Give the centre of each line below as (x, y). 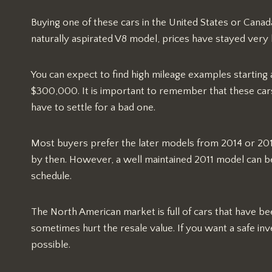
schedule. (51, 176)
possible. (51, 245)
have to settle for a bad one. (93, 108)
